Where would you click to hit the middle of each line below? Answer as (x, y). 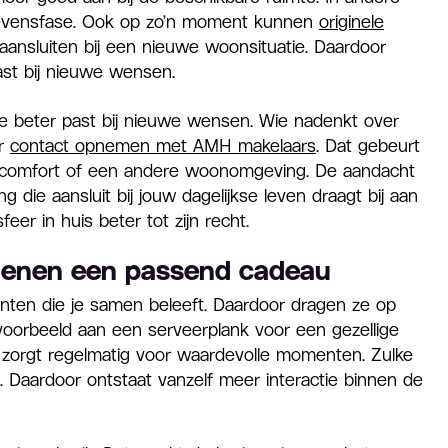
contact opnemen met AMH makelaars (163, 145)
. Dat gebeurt (368, 145)
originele (351, 21)
